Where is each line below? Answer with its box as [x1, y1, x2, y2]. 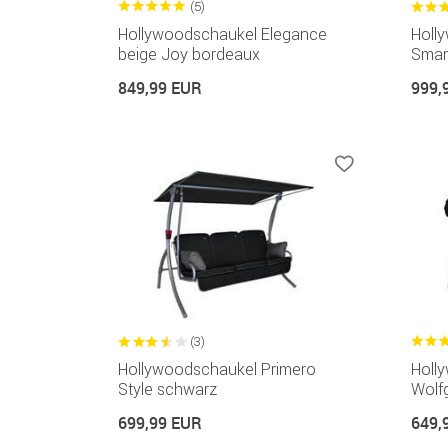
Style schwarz [118, 379, 217, 400]
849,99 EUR [118, 77, 202, 100]
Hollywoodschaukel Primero [118, 359, 316, 380]
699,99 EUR [118, 412, 202, 435]
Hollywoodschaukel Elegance [118, 24, 327, 45]
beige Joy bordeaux [118, 44, 260, 65]
